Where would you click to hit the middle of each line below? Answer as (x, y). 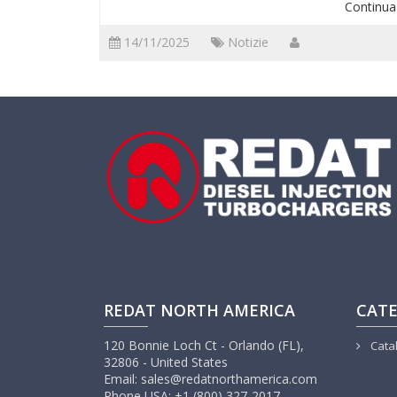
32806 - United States (166, 362)
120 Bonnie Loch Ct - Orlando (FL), (204, 346)
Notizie (248, 42)
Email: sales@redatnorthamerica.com (210, 379)
